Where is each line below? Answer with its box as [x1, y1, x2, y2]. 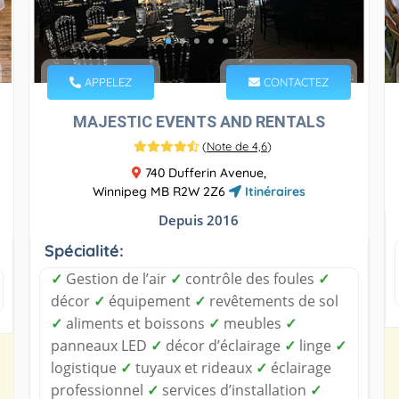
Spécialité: [44, 240, 124, 261]
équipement [104, 290, 194, 311]
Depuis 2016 [159, 210, 240, 229]
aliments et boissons [61, 313, 208, 333]
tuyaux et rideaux [131, 357, 256, 378]
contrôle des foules [181, 268, 318, 289]
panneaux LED [50, 335, 151, 355]
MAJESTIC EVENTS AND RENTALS [72, 111, 325, 131]
